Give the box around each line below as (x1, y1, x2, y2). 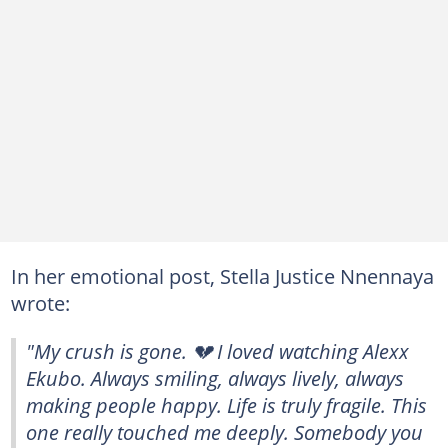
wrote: (10, 288, 70, 317)
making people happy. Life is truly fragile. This (26, 390, 427, 419)
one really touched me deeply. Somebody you (26, 417, 423, 446)
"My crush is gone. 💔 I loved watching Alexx (26, 336, 409, 365)
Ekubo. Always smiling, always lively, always (26, 363, 404, 392)
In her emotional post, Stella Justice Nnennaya (10, 261, 434, 290)
